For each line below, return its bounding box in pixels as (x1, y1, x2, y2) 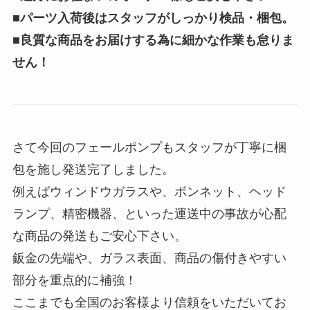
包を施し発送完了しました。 (12, 162, 174, 176)
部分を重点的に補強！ (12, 273, 137, 287)
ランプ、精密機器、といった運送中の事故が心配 (12, 206, 286, 221)
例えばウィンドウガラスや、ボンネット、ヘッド (12, 184, 286, 199)
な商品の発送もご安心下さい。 (12, 228, 187, 243)
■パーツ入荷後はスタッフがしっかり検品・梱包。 (12, 11, 294, 26)
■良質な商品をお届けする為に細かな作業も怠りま (12, 33, 294, 48)
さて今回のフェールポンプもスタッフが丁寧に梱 (12, 140, 286, 154)
